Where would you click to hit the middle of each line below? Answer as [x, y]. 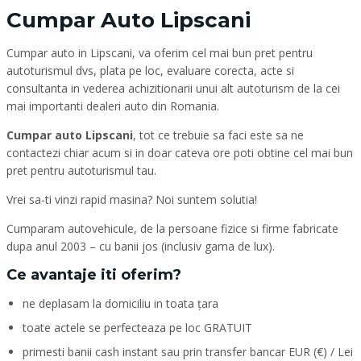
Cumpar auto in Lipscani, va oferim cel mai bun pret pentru [160, 53]
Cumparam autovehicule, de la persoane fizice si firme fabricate [172, 228]
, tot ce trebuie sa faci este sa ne [218, 135]
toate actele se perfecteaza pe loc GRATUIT [137, 328]
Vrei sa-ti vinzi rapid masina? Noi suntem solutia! [132, 199]
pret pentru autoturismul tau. [81, 170]
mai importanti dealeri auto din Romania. [113, 106]
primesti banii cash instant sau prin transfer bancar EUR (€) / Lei [188, 352]
